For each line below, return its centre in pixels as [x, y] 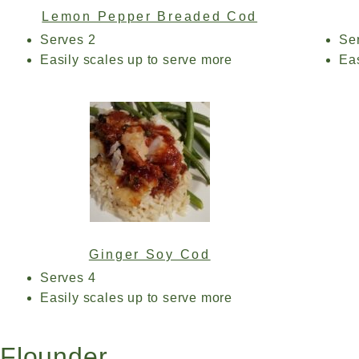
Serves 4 [68, 278]
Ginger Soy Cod [149, 254]
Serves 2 [68, 40]
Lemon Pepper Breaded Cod [150, 16]
